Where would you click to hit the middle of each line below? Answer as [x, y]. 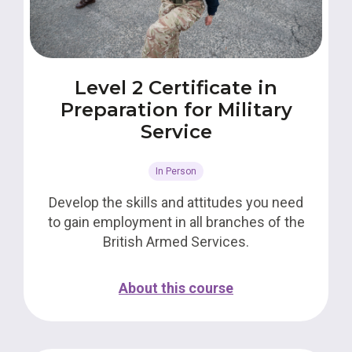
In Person [176, 171]
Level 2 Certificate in [176, 88]
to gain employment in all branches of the [176, 222]
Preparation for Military [176, 110]
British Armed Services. [176, 242]
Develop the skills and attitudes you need [176, 202]
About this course [176, 288]
